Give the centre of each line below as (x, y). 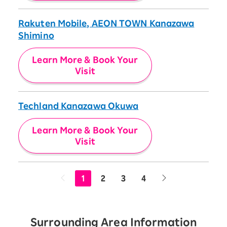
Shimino (36, 36)
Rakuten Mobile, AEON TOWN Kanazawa (106, 24)
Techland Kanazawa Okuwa (79, 106)
